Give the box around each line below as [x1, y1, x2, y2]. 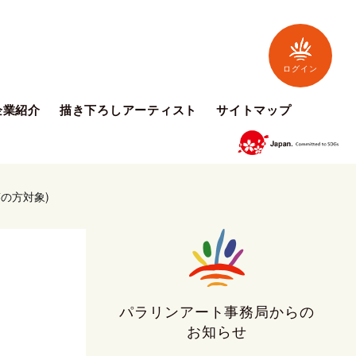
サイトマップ [216, 101, 292, 118]
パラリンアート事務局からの [119, 304, 315, 320]
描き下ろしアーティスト [59, 101, 197, 118]
